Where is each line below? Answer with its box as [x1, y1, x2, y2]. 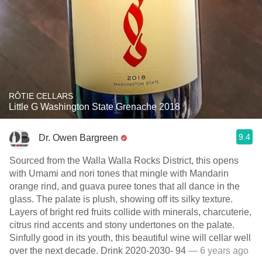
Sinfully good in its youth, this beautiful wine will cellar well [9, 233, 251, 243]
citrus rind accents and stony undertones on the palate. [9, 220, 235, 230]
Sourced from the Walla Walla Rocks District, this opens [9, 156, 239, 166]
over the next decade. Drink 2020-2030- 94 [9, 246, 186, 256]
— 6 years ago [186, 246, 249, 256]
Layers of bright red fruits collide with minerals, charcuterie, [9, 207, 251, 217]
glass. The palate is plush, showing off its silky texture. [9, 194, 233, 204]
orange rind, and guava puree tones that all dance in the [9, 181, 240, 191]
